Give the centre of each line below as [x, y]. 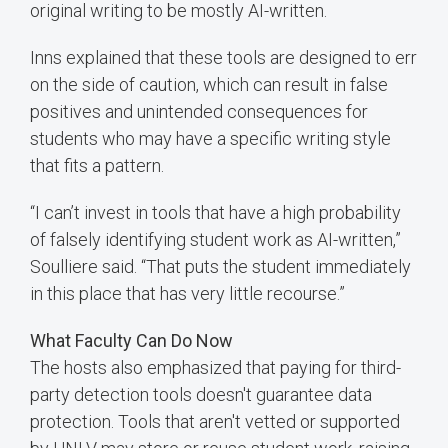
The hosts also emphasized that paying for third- [215, 367]
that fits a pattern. [97, 165]
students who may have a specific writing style [210, 138]
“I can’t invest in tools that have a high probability [215, 212]
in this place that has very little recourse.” [187, 293]
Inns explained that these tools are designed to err [223, 57]
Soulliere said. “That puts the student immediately [220, 266]
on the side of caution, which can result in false [209, 84]
